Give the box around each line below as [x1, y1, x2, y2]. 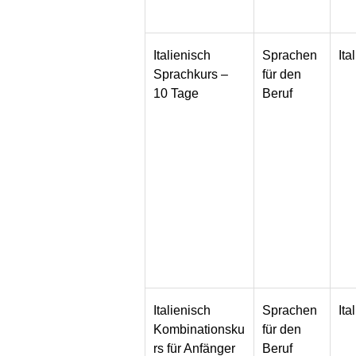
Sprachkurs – [153, 68, 229, 82]
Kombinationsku [153, 323, 246, 337]
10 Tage [153, 87, 199, 101]
